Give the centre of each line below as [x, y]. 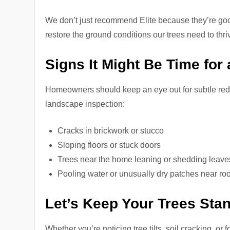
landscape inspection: [85, 104]
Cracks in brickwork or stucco [111, 131]
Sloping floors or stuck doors [109, 145]
